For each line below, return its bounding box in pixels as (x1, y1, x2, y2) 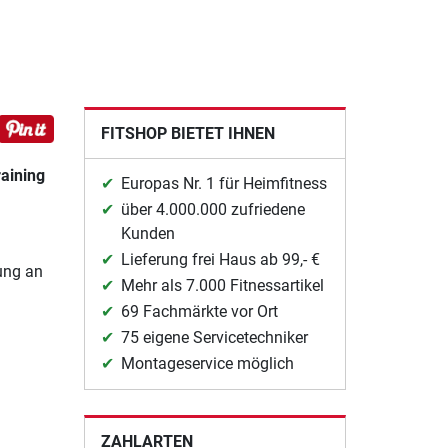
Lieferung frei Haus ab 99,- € (120, 249, 320, 269)
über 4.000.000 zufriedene (120, 199, 305, 219)
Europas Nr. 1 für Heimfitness (120, 173, 327, 193)
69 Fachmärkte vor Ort (120, 301, 278, 321)
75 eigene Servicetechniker (120, 327, 308, 347)
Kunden (120, 223, 175, 243)
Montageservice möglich (120, 353, 294, 373)
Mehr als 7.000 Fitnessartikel (120, 275, 324, 295)
